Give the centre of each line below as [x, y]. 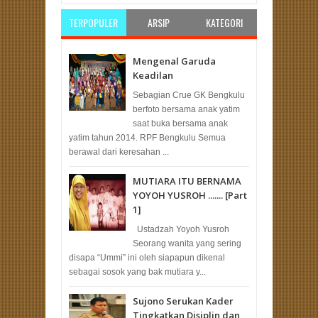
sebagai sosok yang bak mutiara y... [137, 272]
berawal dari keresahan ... [119, 152]
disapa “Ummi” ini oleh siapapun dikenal [147, 257]
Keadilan [153, 76]
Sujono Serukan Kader [183, 301]
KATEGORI [224, 23]
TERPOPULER [94, 23]
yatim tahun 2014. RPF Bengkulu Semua [147, 137]
